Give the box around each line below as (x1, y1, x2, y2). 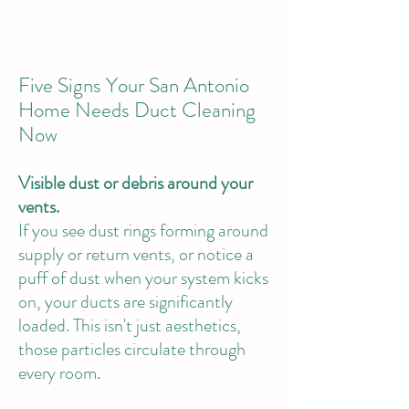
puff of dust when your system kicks (18, 265, 268, 291)
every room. (18, 360, 100, 386)
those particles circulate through (18, 336, 246, 362)
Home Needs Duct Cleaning (18, 95, 256, 125)
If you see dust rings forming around (18, 217, 268, 244)
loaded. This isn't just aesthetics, (18, 312, 241, 339)
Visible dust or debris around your (18, 170, 253, 196)
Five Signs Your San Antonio (18, 70, 249, 100)
